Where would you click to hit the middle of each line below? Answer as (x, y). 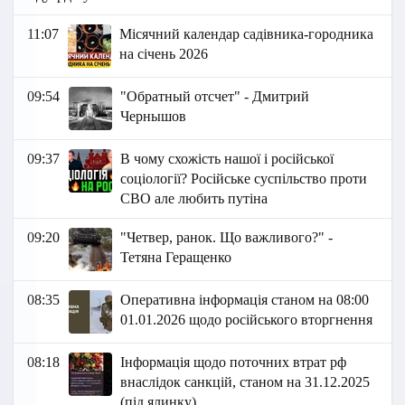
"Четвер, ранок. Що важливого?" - (227, 238)
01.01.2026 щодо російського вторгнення (247, 320)
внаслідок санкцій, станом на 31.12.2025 (245, 382)
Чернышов (154, 117)
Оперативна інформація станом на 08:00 (245, 300)
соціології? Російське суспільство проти (244, 179)
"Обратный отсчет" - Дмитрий (215, 97)
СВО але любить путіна (194, 199)
